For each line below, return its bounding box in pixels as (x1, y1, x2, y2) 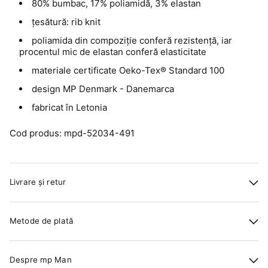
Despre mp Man (10, 255, 72, 265)
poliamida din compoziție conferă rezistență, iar (32, 34, 232, 46)
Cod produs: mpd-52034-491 (10, 127, 135, 139)
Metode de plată (10, 216, 74, 226)
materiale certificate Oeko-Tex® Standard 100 (32, 64, 224, 76)
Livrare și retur (10, 177, 66, 187)
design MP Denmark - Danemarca (32, 83, 174, 95)
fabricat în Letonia (32, 101, 107, 113)
